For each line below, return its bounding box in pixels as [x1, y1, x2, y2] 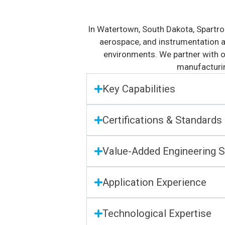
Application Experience [102, 176, 206, 189]
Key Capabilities [102, 83, 175, 95]
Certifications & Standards [102, 114, 222, 127]
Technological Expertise [102, 207, 211, 220]
